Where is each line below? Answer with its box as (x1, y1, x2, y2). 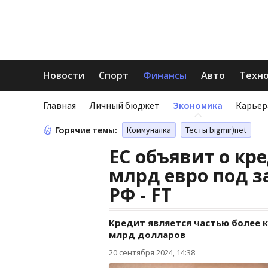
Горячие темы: (55, 124, 117, 136)
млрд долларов (109, 229, 185, 240)
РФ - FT (109, 182, 172, 207)
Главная (43, 99, 76, 111)
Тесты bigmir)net (185, 124, 246, 135)
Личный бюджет (89, 99, 160, 111)
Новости (43, 69, 84, 82)
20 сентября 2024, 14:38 (109, 247, 195, 258)
